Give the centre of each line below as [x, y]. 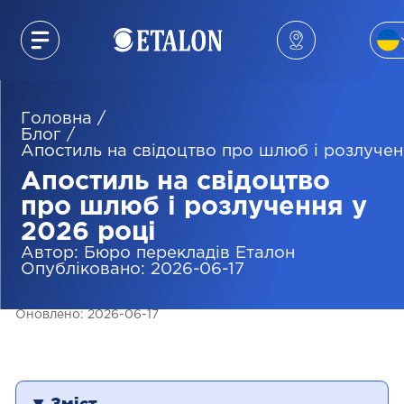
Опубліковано [80, 270]
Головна [56, 119]
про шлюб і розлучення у [193, 208]
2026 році [88, 233]
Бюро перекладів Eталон [189, 254]
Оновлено [48, 314]
